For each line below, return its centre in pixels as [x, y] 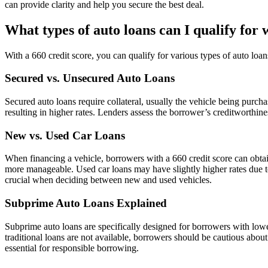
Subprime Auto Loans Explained [86, 203]
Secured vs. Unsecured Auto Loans [90, 78]
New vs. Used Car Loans [65, 135]
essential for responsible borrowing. [72, 248]
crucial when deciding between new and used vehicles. [108, 180]
